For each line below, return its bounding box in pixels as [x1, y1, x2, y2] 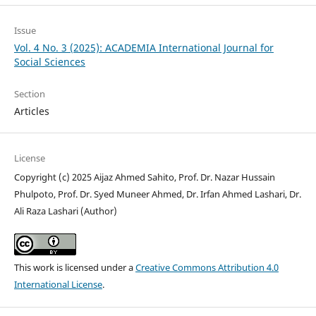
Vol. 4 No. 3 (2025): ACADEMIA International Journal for [13, 41, 274, 55]
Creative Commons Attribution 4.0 [135, 261, 279, 274]
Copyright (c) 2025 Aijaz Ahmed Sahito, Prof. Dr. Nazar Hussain [13, 171, 275, 184]
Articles [13, 104, 49, 119]
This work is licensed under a [13, 261, 135, 274]
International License [13, 278, 102, 291]
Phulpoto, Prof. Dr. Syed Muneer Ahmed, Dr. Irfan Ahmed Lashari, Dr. [13, 188, 301, 201]
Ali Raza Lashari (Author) [13, 205, 117, 218]
